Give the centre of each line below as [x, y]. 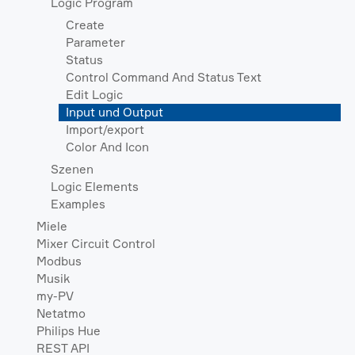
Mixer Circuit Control [95, 243]
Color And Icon [108, 147]
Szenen [73, 169]
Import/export [105, 129]
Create [86, 25]
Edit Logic [95, 94]
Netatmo [61, 313]
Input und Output [115, 112]
